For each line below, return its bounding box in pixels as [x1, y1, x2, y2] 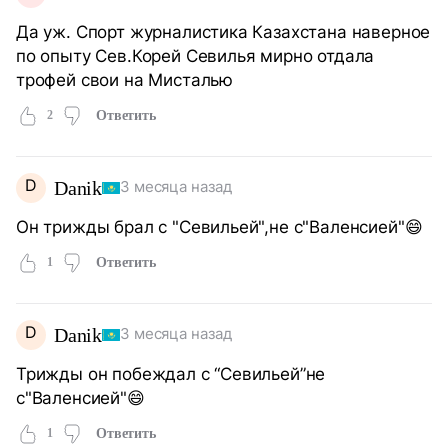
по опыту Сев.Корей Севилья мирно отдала [16, 44, 375, 66]
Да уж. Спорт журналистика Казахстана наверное [16, 20, 431, 42]
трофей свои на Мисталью [16, 68, 233, 90]
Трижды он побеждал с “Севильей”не [16, 362, 326, 384]
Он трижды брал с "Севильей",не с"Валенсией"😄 [16, 215, 423, 237]
